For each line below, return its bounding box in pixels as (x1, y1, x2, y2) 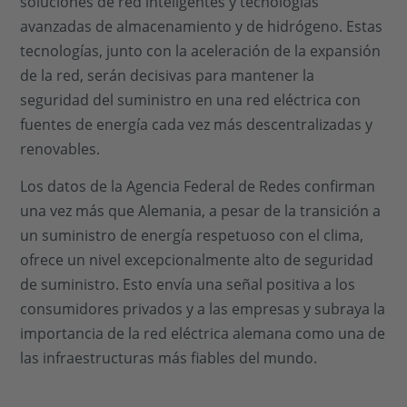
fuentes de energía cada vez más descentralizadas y (20, 114, 373, 134)
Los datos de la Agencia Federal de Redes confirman (20, 176, 376, 197)
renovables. (20, 139, 101, 159)
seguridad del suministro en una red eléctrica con (20, 90, 362, 110)
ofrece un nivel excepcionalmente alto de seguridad (20, 250, 374, 271)
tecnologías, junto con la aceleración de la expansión (20, 41, 382, 61)
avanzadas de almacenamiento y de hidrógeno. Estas (20, 16, 383, 36)
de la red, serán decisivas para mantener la (20, 65, 315, 85)
